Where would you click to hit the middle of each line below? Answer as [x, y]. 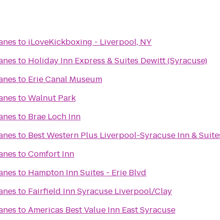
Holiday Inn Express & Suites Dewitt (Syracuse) [118, 61]
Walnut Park [52, 98]
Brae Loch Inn [54, 117]
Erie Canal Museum [65, 79]
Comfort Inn [51, 154]
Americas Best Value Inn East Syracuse [102, 210]
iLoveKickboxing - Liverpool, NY [90, 42]
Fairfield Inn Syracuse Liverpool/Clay [100, 191]
